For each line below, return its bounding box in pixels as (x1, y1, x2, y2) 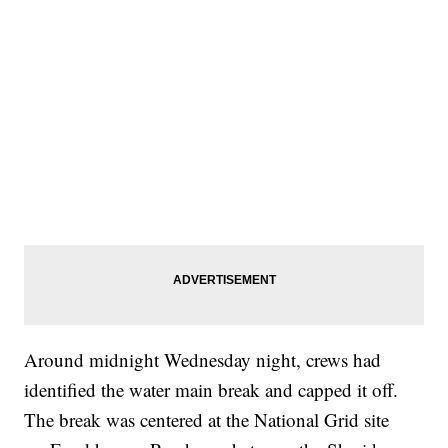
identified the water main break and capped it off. (24, 377, 399, 403)
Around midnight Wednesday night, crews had (24, 347, 382, 373)
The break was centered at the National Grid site (24, 407, 390, 433)
